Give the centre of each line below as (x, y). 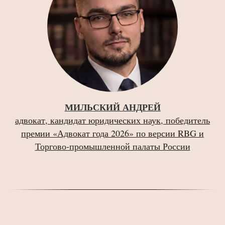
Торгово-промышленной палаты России (113, 146)
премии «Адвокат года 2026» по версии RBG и (113, 133)
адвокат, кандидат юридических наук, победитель (113, 120)
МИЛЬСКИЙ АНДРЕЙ (113, 107)
